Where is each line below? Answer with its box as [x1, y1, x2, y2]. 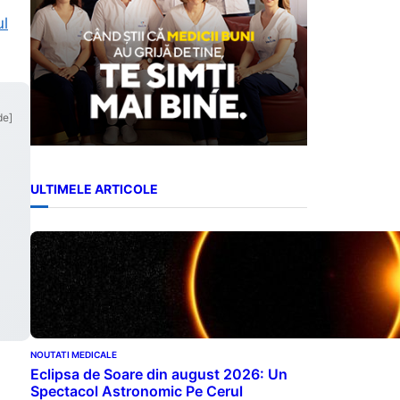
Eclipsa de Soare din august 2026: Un [30, 364, 287, 383]
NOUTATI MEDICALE [30, 348, 117, 360]
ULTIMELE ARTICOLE [30, 181, 158, 197]
